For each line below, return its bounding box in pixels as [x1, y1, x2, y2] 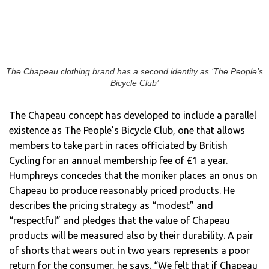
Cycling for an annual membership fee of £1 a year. [9, 155, 228, 166]
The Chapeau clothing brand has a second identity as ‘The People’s [6, 67, 263, 77]
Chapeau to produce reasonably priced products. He [9, 185, 235, 196]
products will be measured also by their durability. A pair [9, 230, 253, 241]
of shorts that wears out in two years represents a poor [9, 245, 250, 256]
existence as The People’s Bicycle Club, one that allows [9, 125, 245, 136]
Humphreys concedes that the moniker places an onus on [9, 170, 258, 181]
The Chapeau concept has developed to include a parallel [9, 110, 256, 121]
